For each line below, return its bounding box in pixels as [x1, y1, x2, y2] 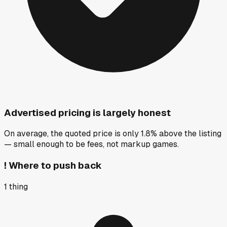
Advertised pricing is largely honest [4, 106, 171, 119]
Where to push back [9, 159, 102, 172]
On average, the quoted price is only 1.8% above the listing [4, 128, 221, 139]
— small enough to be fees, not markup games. [4, 139, 179, 150]
